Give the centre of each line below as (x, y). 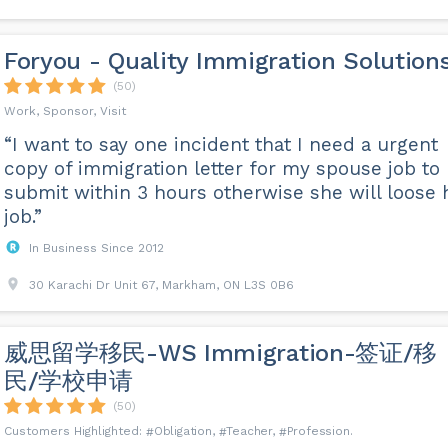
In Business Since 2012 (96, 248)
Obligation (182, 431)
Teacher (249, 431)
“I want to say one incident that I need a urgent (220, 144)
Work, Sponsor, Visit (64, 111)
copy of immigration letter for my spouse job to (221, 168)
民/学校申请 (68, 381)
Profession (318, 431)
